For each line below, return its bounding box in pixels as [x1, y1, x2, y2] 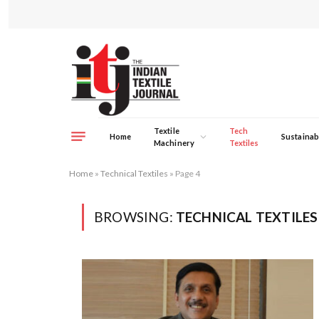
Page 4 [175, 168, 200, 179]
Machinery [154, 137, 194, 147]
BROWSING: [94, 209, 176, 225]
